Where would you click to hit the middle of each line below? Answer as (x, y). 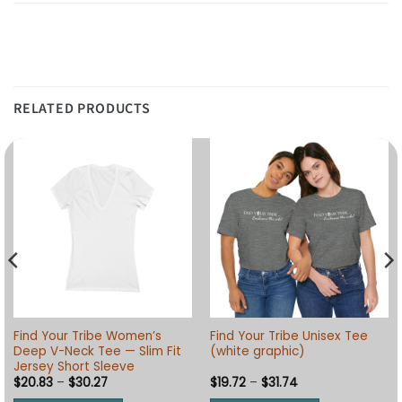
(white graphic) (257, 351)
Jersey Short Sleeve (74, 366)
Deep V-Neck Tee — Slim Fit (97, 351)
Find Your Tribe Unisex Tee (288, 336)
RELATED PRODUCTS (82, 109)
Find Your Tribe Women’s (87, 336)
